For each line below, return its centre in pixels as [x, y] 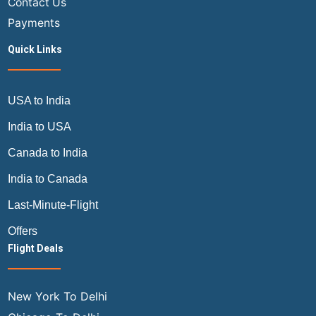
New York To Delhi [57, 296]
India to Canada [47, 178]
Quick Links [35, 49]
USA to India [39, 100]
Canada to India [47, 152]
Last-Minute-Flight [53, 205]
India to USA [39, 126]
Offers [22, 231]
